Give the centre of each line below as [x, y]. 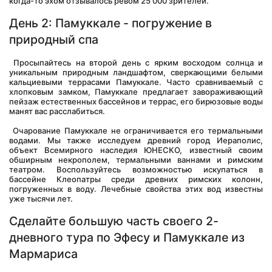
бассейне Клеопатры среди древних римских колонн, [136, 179]
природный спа [54, 39]
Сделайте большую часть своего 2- [114, 221]
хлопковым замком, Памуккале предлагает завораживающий [136, 92]
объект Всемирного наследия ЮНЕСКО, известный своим [136, 150]
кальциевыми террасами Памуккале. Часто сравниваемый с [136, 82]
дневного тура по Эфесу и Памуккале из [127, 237]
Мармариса [43, 254]
